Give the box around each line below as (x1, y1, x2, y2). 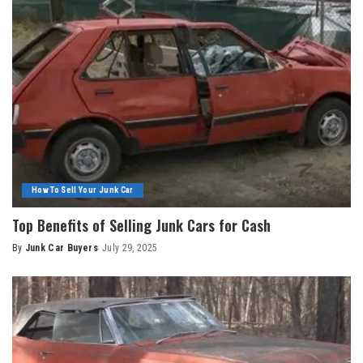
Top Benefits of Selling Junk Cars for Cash (12, 215, 271, 237)
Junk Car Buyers (24, 242, 98, 254)
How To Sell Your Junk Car (32, 185, 134, 196)
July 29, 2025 (101, 242, 158, 254)
